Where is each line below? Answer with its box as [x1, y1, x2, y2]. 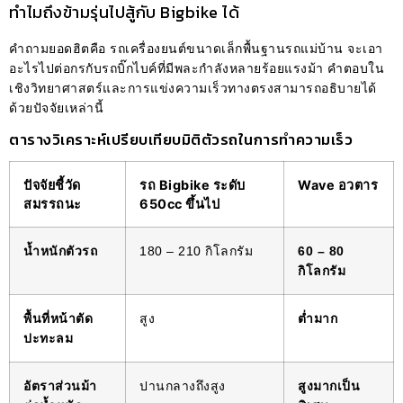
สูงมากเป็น [298, 378, 360, 393]
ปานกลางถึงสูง [139, 378, 226, 393]
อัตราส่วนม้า [23, 378, 97, 393]
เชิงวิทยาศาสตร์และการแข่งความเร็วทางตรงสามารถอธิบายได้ [9, 80, 377, 95]
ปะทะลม [23, 330, 73, 345]
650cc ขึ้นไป [139, 195, 219, 211]
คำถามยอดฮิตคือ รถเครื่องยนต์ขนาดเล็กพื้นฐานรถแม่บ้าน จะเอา [9, 40, 383, 56]
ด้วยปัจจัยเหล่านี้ [9, 100, 103, 115]
